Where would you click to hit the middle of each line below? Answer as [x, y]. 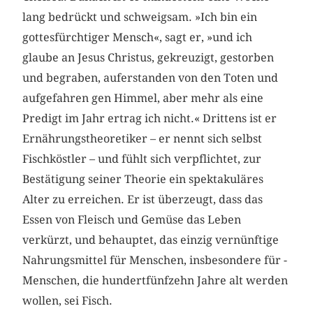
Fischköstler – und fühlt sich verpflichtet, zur [142, 159]
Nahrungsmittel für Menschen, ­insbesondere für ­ [155, 260]
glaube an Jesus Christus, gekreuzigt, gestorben [148, 57]
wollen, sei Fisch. [71, 300]
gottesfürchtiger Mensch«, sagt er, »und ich [138, 37]
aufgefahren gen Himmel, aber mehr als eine [143, 98]
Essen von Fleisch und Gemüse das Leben [132, 219]
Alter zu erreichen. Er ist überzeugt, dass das [143, 199]
